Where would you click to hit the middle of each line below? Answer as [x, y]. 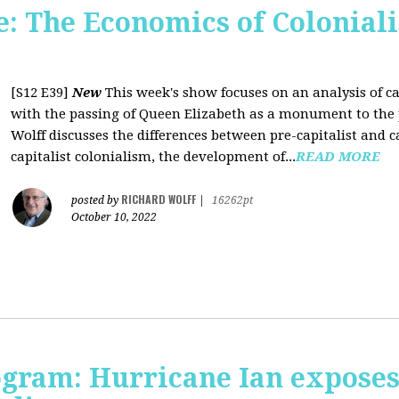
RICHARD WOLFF [159, 199]
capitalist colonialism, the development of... [153, 157]
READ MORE [338, 157]
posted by [96, 200]
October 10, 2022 [114, 217]
